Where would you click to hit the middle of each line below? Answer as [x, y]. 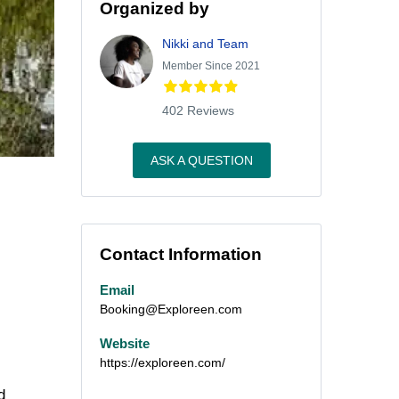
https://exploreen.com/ [163, 362]
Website [125, 343]
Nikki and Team [205, 44]
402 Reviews [198, 110]
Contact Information [181, 254]
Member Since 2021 [211, 66]
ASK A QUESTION [201, 160]
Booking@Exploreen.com [171, 309]
